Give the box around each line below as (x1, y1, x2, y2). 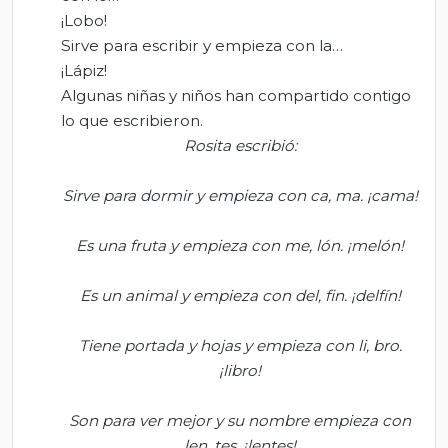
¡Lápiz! (61, 60, 107, 80)
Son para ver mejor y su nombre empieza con (69, 410, 411, 430)
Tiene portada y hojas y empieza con (78, 335, 358, 355)
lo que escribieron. (61, 110, 203, 130)
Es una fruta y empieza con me (76, 235, 309, 255)
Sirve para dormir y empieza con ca (62, 185, 328, 205)
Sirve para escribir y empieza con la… (61, 35, 343, 55)
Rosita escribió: (183, 135, 297, 155)
